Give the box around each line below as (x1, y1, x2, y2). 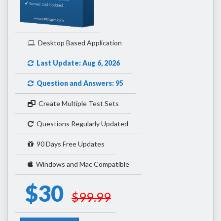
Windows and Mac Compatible (33, 160, 129, 169)
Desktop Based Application (35, 38, 122, 47)
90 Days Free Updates (34, 140, 105, 148)
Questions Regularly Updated (34, 119, 128, 128)
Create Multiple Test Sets (36, 99, 119, 108)
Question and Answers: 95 (34, 79, 123, 88)
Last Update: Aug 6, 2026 (34, 59, 120, 68)
